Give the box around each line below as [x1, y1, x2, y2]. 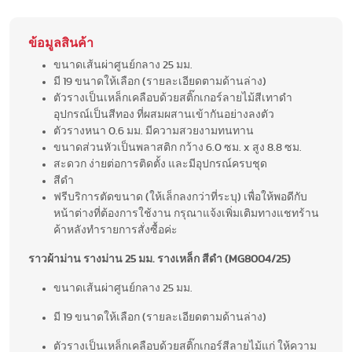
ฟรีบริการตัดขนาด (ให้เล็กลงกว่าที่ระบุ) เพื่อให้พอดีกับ [53, 192, 307, 203]
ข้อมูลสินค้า [28, 37, 93, 50]
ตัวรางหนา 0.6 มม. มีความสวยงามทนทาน [53, 126, 254, 137]
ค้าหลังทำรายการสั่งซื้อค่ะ [53, 225, 178, 236]
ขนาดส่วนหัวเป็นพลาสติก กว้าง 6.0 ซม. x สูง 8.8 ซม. [53, 142, 302, 154]
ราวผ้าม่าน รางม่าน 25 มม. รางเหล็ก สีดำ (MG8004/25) [28, 254, 291, 266]
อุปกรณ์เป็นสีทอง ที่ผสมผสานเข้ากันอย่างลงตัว [53, 109, 274, 121]
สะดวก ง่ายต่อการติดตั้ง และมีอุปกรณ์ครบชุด [53, 159, 267, 170]
